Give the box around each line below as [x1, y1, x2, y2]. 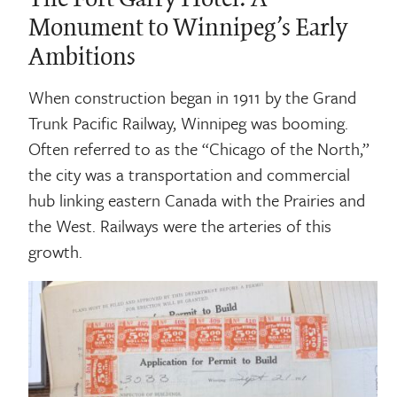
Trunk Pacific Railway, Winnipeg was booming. [28, 110, 349, 135]
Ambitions [28, 43, 136, 72]
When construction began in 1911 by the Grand [28, 84, 357, 109]
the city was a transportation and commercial [28, 161, 351, 186]
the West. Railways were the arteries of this [28, 213, 332, 237]
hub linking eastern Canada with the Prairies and [28, 187, 366, 212]
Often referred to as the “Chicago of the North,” [28, 136, 370, 160]
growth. [28, 238, 83, 263]
